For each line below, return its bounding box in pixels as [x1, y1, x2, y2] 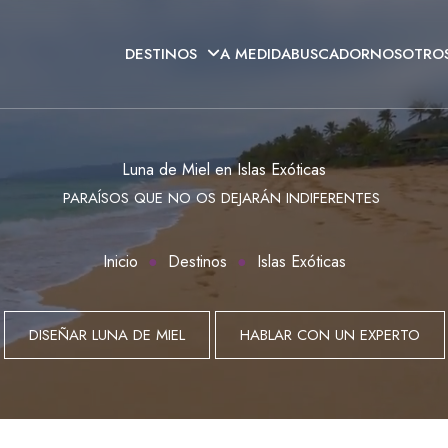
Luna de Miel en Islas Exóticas [122, 158, 326, 181]
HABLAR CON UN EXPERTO [239, 324, 420, 346]
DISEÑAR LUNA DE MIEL [28, 324, 185, 346]
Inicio [102, 250, 138, 273]
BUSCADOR [291, 43, 370, 66]
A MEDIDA [220, 43, 291, 66]
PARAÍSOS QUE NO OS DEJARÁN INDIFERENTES [63, 187, 385, 209]
